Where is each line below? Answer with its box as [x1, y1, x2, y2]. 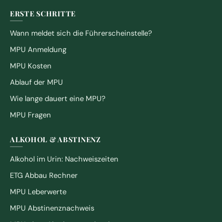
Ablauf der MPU [10, 77, 63, 88]
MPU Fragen [10, 110, 51, 120]
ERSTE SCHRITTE [10, 8, 76, 19]
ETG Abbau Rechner [10, 170, 78, 181]
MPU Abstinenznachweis [10, 203, 94, 214]
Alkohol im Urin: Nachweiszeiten [10, 154, 118, 165]
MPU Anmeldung [10, 45, 66, 55]
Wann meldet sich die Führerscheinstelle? [10, 28, 152, 39]
